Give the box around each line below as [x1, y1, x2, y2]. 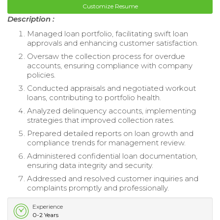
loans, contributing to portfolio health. [27, 92, 161, 102]
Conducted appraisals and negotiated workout [27, 83, 196, 93]
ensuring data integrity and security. [27, 160, 153, 170]
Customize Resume [82, 2, 138, 10]
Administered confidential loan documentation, [27, 151, 197, 161]
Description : [7, 14, 55, 24]
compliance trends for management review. [27, 137, 186, 147]
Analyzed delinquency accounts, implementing [27, 106, 196, 115]
